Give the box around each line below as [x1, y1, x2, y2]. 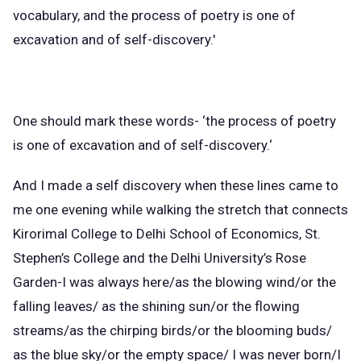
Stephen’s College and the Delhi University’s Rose [13, 249, 306, 266]
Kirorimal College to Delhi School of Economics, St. [13, 225, 321, 242]
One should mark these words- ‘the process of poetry [13, 112, 336, 129]
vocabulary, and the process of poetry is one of [13, 6, 296, 23]
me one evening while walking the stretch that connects [13, 201, 348, 218]
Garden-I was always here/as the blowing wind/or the [13, 273, 336, 290]
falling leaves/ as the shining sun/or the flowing [13, 297, 300, 314]
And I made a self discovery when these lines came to [13, 176, 338, 193]
